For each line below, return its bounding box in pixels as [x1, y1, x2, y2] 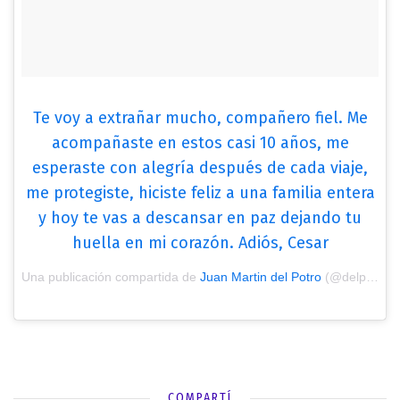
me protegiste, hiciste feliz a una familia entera [25, 182, 375, 203]
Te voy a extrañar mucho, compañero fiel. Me [32, 107, 368, 128]
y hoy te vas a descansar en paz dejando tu [38, 207, 362, 228]
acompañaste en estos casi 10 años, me [51, 132, 349, 153]
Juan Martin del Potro [200, 269, 321, 284]
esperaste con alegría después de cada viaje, [32, 157, 368, 178]
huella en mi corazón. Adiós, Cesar [71, 232, 329, 253]
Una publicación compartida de [21, 269, 200, 284]
